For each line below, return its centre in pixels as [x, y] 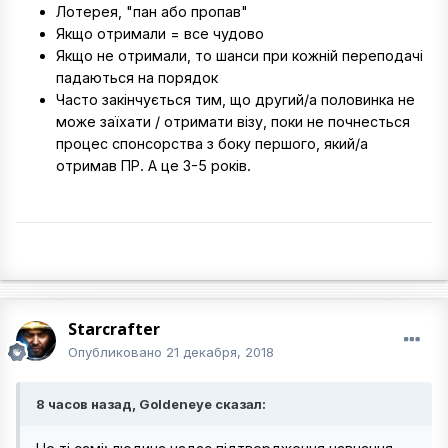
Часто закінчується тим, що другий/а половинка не [235, 100]
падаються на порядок [137, 78]
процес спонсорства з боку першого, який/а [212, 144]
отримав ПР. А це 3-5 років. [153, 166]
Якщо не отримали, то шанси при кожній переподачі [239, 56]
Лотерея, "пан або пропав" [152, 12]
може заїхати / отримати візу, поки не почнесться [233, 122]
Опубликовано [117, 352]
